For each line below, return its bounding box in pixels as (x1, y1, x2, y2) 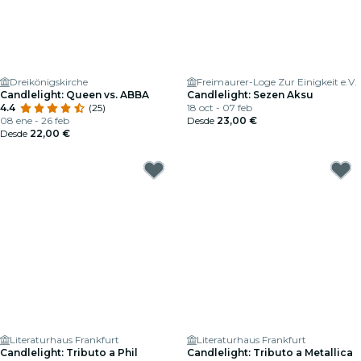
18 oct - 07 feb (187, 102, 252, 114)
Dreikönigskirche (10, 76, 88, 88)
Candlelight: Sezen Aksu (187, 89, 313, 101)
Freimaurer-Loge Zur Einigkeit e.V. (197, 76, 357, 88)
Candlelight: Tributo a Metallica (187, 346, 353, 359)
